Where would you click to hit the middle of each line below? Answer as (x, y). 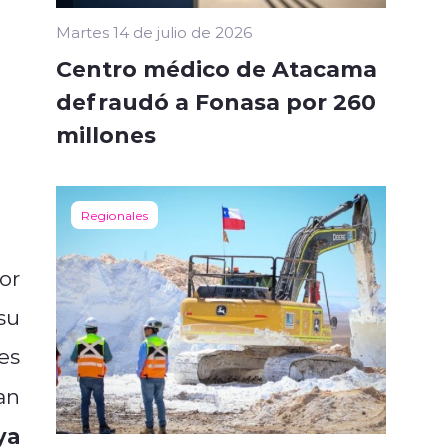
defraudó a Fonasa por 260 (216, 101)
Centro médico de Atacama (216, 68)
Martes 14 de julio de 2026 (154, 32)
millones (106, 134)
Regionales (114, 215)
